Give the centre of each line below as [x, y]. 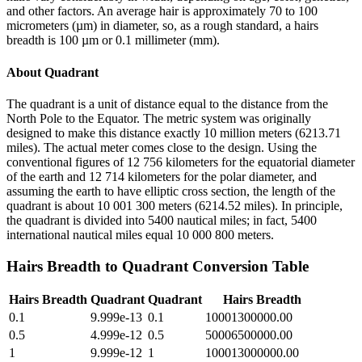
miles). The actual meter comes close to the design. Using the [162, 147]
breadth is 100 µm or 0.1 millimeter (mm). [113, 40]
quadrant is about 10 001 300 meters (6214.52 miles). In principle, [175, 205]
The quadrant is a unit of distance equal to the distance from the [167, 103]
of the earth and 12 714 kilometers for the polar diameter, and [162, 176]
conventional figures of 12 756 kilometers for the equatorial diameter [181, 162]
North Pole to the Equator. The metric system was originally [159, 118]
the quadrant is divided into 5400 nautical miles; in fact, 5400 [162, 220]
